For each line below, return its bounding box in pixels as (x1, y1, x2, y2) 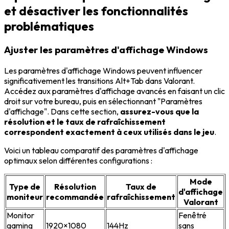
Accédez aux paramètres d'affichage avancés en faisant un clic (4, 86, 225, 97)
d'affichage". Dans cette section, (4, 106, 120, 117)
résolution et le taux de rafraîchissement (4, 117, 166, 127)
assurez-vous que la (120, 106, 199, 117)
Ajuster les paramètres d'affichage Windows (4, 43, 208, 56)
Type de (9, 181, 40, 192)
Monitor (7, 210, 34, 221)
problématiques (4, 18, 94, 34)
